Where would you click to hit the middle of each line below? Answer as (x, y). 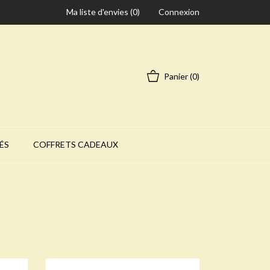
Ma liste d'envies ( (99, 12)
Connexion (179, 12)
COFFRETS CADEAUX (75, 144)
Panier (176, 76)
